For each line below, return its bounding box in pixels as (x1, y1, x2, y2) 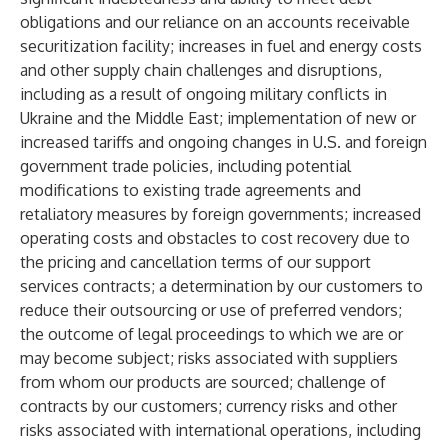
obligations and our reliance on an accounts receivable (20, 12, 410, 32)
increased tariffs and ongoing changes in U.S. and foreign (20, 132, 427, 152)
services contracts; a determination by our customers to (20, 276, 423, 296)
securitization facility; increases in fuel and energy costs (20, 36, 422, 56)
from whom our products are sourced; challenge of (20, 372, 386, 392)
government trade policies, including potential (20, 156, 351, 176)
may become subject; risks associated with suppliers (20, 348, 398, 368)
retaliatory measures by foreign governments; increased (20, 204, 421, 224)
